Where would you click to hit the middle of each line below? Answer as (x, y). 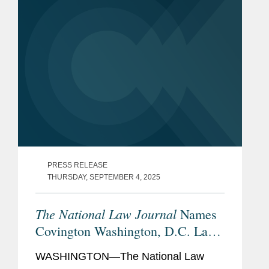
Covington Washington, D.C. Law (126, 231)
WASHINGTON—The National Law (120, 257)
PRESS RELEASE (77, 165)
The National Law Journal (108, 214)
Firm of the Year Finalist (101, 248)
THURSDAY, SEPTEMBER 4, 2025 (104, 177)
